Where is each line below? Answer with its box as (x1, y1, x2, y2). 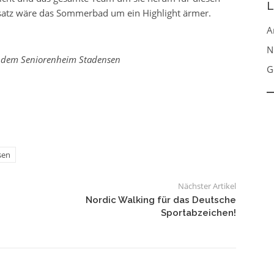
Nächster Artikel (177, 180, 236, 191)
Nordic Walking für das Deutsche (85, 194, 236, 206)
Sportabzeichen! (160, 207, 236, 218)
